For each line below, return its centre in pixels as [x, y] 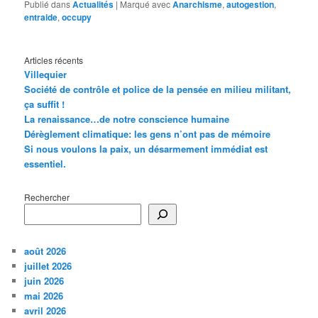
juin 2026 [44, 281]
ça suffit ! [45, 104]
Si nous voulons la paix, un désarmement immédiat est [146, 149]
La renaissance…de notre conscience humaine [127, 119]
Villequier [46, 75]
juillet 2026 [48, 266]
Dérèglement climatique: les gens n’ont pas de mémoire [148, 134]
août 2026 [45, 251]
